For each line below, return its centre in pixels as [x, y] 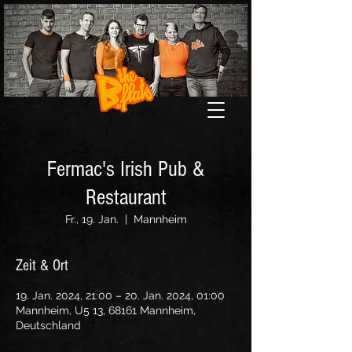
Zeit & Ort [42, 266]
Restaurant [126, 198]
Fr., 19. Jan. [92, 219]
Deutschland [48, 325]
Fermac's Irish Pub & [126, 169]
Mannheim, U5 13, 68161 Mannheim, [106, 310]
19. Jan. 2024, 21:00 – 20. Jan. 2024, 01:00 [120, 295]
